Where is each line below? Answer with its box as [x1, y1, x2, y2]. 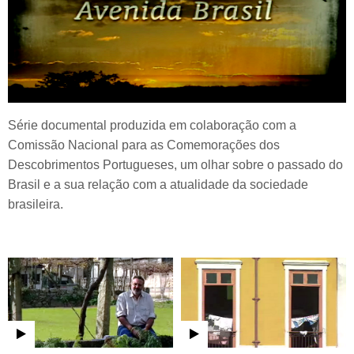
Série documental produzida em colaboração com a [8, 119, 296, 133]
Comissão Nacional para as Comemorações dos [8, 138, 280, 153]
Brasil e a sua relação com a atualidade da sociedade [8, 178, 308, 192]
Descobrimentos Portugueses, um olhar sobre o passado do [8, 158, 343, 172]
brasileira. [8, 198, 63, 212]
